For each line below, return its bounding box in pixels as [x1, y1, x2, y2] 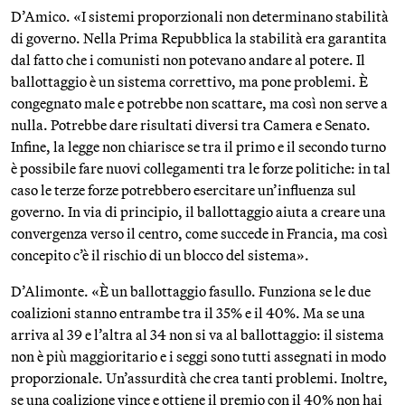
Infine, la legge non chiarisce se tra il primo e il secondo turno [11, 137, 386, 155]
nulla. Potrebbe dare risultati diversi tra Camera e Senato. [11, 116, 371, 134]
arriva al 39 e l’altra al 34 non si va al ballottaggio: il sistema [11, 325, 384, 344]
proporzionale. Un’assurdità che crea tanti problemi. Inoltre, [11, 369, 388, 387]
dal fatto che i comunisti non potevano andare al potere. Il [11, 51, 365, 69]
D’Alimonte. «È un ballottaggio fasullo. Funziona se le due [11, 282, 371, 300]
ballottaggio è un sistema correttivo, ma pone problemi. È [11, 72, 368, 90]
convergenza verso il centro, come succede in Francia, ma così [11, 224, 388, 242]
